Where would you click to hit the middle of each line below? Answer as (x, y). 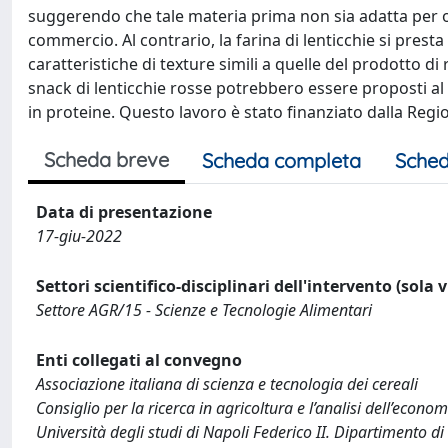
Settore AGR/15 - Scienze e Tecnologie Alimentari (204, 310)
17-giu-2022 (79, 236)
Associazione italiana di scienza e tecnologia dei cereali (227, 384)
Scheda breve (106, 159)
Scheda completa (281, 160)
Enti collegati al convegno (139, 360)
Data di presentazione (124, 212)
